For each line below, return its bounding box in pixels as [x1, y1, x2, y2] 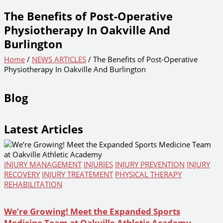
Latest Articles [4, 121, 83, 136]
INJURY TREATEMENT [42, 169, 113, 179]
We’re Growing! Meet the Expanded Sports [4, 205, 180, 217]
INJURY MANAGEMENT [4, 159, 82, 169]
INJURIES [84, 159, 113, 169]
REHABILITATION [4, 179, 62, 189]
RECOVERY [4, 169, 40, 179]
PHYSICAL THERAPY [115, 169, 182, 179]
